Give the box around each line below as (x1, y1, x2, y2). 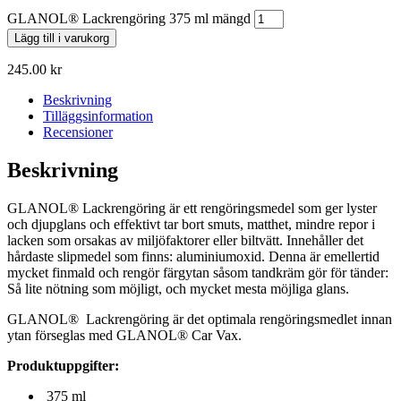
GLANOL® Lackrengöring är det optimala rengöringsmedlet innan (7, 311, 392, 328)
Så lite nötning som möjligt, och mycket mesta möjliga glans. (7, 281, 349, 297)
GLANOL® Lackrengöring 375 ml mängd (7, 11, 251, 27)
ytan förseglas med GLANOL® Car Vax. (7, 328, 242, 344)
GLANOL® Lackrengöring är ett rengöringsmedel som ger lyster (7, 200, 377, 217)
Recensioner (43, 124, 113, 141)
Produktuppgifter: (7, 358, 123, 374)
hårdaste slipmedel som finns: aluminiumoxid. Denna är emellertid (7, 249, 380, 265)
